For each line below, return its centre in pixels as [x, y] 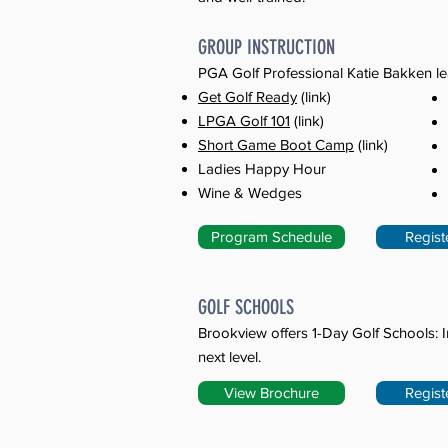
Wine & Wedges [250, 192]
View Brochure [271, 392]
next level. [229, 356]
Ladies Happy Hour [262, 168]
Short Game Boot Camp [276, 144]
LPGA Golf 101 [244, 120]
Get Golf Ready [247, 96]
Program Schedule [271, 236]
